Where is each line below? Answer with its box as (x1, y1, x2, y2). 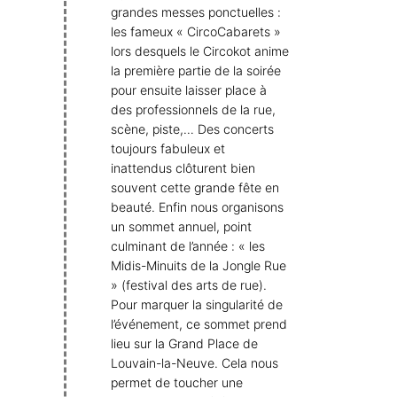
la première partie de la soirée (111, 63, 281, 79)
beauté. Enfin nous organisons (111, 199, 284, 215)
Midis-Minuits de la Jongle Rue (111, 258, 286, 274)
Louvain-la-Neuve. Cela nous (111, 355, 278, 371)
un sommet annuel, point (111, 219, 252, 235)
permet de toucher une (111, 375, 243, 391)
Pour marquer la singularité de (111, 297, 283, 313)
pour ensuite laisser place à (111, 82, 267, 98)
